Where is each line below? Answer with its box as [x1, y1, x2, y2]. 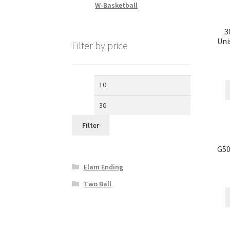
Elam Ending [83, 162, 123, 171]
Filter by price [72, 39, 128, 52]
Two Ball [83, 179, 111, 188]
